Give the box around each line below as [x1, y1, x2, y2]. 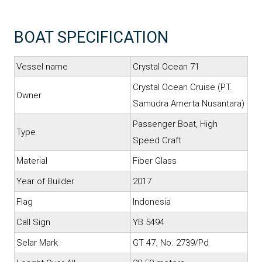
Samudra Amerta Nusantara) [133, 98, 244, 109]
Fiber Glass [133, 156, 177, 167]
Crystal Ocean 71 [133, 61, 199, 73]
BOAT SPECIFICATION [14, 28, 168, 47]
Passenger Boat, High [133, 119, 218, 130]
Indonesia [133, 196, 171, 208]
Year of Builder [16, 176, 74, 187]
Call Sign [16, 217, 50, 228]
